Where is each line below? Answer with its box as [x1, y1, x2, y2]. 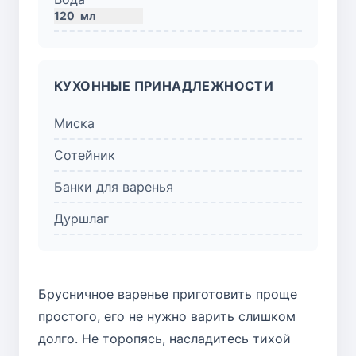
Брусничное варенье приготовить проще [38, 285, 297, 302]
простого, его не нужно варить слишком [38, 308, 296, 324]
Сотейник [54, 146, 115, 163]
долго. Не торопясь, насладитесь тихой [38, 330, 291, 346]
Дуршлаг [54, 210, 109, 226]
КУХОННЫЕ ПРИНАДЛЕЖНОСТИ [54, 77, 274, 94]
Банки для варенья [54, 178, 173, 195]
